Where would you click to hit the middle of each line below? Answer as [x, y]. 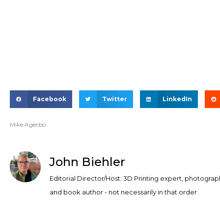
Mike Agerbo [28, 125]
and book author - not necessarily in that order [123, 192]
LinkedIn [178, 99]
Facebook [49, 99]
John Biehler [87, 162]
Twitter [114, 99]
